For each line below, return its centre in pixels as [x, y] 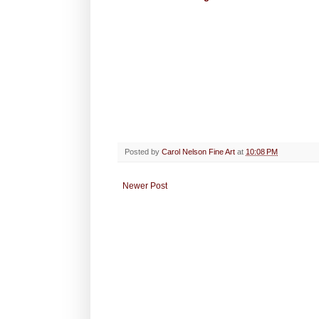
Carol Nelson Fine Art [198, 151]
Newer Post [145, 185]
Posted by [143, 151]
